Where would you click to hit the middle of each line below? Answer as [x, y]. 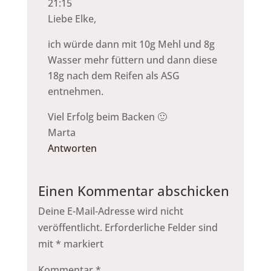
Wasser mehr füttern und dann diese [132, 60]
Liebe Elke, [72, 18]
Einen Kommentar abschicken [133, 190]
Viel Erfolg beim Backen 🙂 [107, 116]
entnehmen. [75, 91]
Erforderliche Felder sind [161, 227]
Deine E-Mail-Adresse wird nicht [110, 211]
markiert [82, 243]
